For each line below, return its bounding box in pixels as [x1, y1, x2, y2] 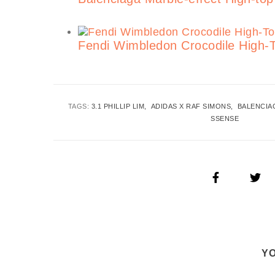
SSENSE [211, 115, 239, 123]
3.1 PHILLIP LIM [91, 103, 145, 110]
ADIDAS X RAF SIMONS [150, 103, 231, 110]
